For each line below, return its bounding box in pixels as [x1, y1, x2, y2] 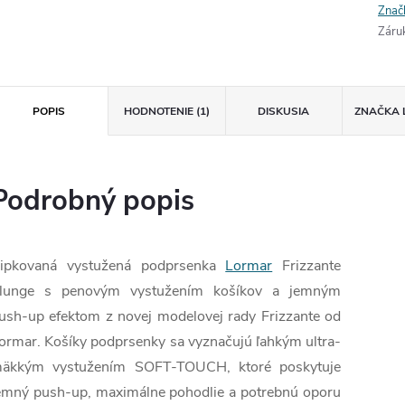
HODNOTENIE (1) [123, 104, 210, 119]
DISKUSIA [258, 104, 310, 119]
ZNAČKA [353, 104, 400, 119]
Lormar [225, 256, 273, 277]
